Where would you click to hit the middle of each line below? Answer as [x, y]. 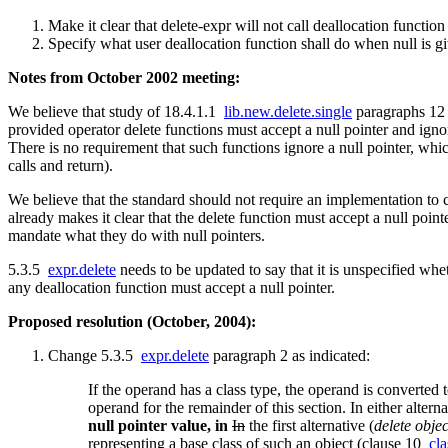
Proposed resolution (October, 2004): [132, 322]
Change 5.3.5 [94, 356]
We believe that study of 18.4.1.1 [116, 112]
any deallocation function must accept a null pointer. [171, 288]
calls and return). [60, 166]
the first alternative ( [309, 426]
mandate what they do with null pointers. [136, 236]
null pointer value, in [158, 426]
